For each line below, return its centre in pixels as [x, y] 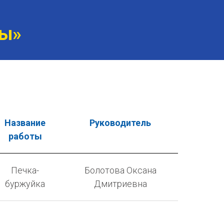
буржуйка [25, 183]
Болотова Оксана [120, 170]
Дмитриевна [120, 183]
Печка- [25, 170]
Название [25, 122]
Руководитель [120, 122]
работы [25, 136]
